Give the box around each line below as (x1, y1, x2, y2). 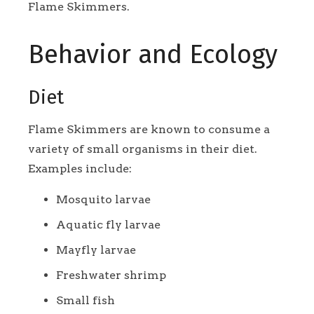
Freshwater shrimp (56, 268, 166, 282)
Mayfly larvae (56, 243, 136, 257)
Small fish (56, 293, 115, 307)
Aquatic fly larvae (56, 217, 161, 231)
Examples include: (28, 161, 132, 175)
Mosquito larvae (56, 192, 151, 206)
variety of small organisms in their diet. (28, 142, 257, 156)
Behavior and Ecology (28, 39, 278, 71)
